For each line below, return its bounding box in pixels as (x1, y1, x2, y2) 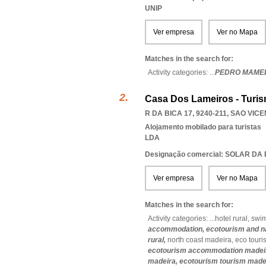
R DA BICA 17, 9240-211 (145, 109, 227, 118)
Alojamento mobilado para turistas (145, 123, 261, 131)
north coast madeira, (167, 236, 235, 244)
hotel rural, (215, 214, 251, 223)
